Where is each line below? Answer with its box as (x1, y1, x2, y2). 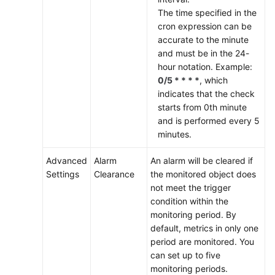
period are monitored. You (150, 236, 254, 247)
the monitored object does (150, 169, 256, 179)
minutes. (158, 129, 192, 139)
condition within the (150, 196, 228, 206)
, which (199, 75, 228, 85)
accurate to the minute (158, 34, 249, 45)
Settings (46, 169, 79, 179)
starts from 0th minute (158, 102, 247, 112)
